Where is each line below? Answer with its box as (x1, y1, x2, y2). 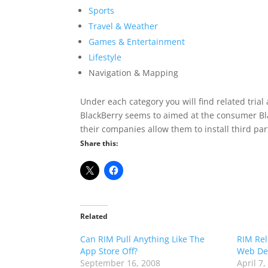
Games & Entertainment (89, 36, 185, 47)
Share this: (80, 138, 118, 148)
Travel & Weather (89, 20, 159, 32)
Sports (89, 5, 115, 16)
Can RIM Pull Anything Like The (80, 233, 205, 245)
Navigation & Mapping (89, 67, 179, 78)
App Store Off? (80, 245, 138, 257)
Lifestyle (89, 51, 122, 63)
